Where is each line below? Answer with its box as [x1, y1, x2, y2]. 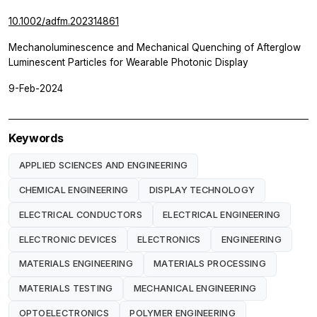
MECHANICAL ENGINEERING [133, 283, 257, 294]
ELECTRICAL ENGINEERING [163, 209, 281, 220]
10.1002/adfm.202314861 [8, 15, 119, 27]
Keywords [8, 130, 64, 145]
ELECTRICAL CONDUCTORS [18, 209, 142, 220]
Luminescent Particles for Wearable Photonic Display [8, 56, 248, 68]
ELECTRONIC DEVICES [18, 234, 117, 245]
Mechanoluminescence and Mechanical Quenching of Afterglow [8, 41, 301, 53]
